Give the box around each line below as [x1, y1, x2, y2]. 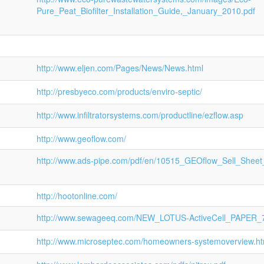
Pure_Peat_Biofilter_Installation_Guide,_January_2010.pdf [37, 5, 255, 16]
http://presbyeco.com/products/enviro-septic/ [37, 85, 202, 97]
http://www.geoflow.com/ [37, 133, 126, 144]
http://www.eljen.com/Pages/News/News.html [37, 62, 203, 74]
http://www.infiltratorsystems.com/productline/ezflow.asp [37, 109, 243, 121]
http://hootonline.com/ [37, 190, 117, 202]
